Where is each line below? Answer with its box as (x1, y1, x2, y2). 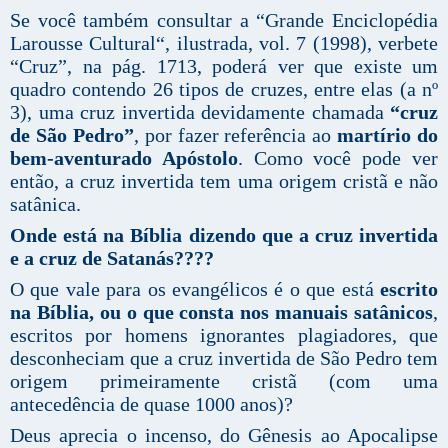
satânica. (10, 193, 81, 216)
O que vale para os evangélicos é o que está (10, 278, 380, 301)
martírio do (337, 124, 438, 147)
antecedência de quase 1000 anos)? (10, 393, 293, 416)
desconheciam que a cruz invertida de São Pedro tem (10, 347, 438, 370)
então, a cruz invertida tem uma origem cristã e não (10, 170, 438, 193)
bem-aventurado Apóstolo (10, 147, 238, 170)
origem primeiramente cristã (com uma (10, 370, 438, 393)
